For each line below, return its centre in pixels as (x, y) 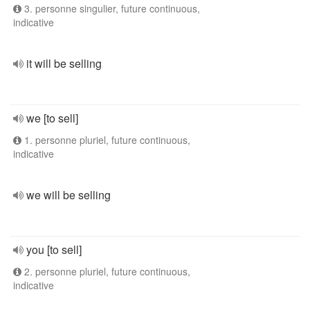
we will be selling (69, 195)
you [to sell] (54, 249)
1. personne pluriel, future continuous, (106, 140)
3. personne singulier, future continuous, (111, 8)
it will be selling (64, 63)
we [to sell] (52, 118)
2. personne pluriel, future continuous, (106, 271)
